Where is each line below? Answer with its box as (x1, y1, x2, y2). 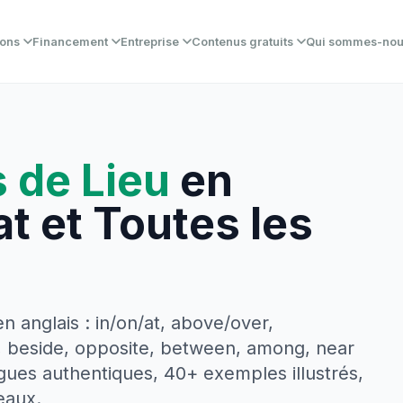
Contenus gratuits (192, 34, 294, 49)
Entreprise (121, 34, 180, 49)
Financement (32, 34, 109, 49)
